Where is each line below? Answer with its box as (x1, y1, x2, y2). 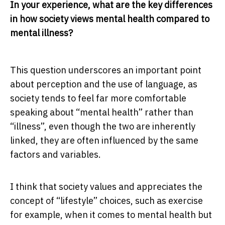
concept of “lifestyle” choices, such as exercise (10, 195, 203, 207)
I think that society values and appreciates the (10, 181, 202, 193)
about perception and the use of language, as (10, 78, 197, 90)
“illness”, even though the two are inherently (10, 121, 195, 133)
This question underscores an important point (10, 64, 201, 76)
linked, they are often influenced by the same (10, 135, 198, 147)
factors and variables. (10, 149, 101, 161)
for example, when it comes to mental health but (10, 209, 212, 221)
